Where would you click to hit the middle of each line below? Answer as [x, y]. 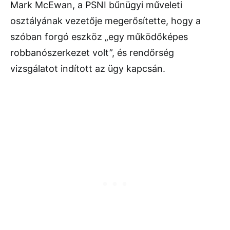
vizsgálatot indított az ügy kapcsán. [88, 69]
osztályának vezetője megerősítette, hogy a [106, 21]
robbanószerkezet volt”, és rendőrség [92, 53]
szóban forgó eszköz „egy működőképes [99, 37]
